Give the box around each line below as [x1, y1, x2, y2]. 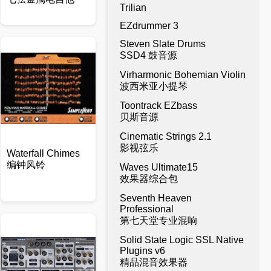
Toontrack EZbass [120, 100, 197, 111]
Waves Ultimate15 [120, 162, 200, 172]
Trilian [120, 2, 146, 13]
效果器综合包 [120, 174, 178, 184]
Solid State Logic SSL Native [120, 235, 244, 245]
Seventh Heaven [120, 193, 192, 203]
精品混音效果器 [120, 257, 188, 267]
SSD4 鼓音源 [120, 50, 177, 60]
